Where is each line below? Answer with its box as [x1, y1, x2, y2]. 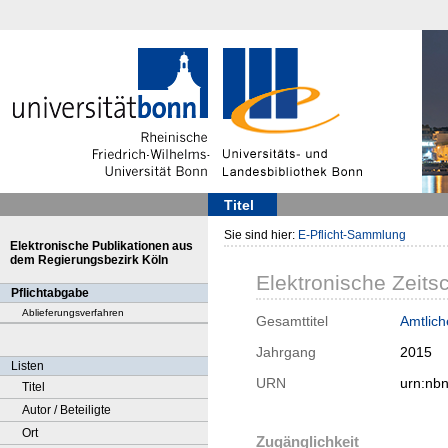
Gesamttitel [256, 313, 328, 330]
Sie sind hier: [224, 228, 298, 242]
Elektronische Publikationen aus [10, 239, 193, 253]
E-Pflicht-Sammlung [298, 228, 406, 242]
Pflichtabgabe [11, 286, 89, 300]
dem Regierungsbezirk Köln [10, 253, 168, 267]
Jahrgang [256, 344, 316, 361]
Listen [11, 359, 44, 373]
